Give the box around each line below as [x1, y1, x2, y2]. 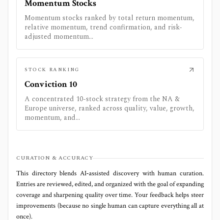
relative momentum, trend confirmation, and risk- [25, 22, 182, 33]
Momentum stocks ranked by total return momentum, [25, 13, 194, 24]
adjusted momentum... [25, 31, 93, 42]
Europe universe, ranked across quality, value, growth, [25, 103, 194, 114]
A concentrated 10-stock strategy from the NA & [25, 94, 180, 105]
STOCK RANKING [25, 65, 80, 74]
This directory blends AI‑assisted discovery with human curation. [16, 169, 204, 178]
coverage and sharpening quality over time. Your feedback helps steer [16, 191, 204, 200]
